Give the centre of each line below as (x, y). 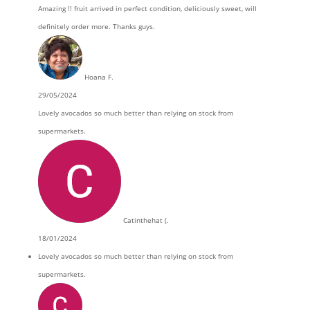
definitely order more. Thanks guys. (96, 26)
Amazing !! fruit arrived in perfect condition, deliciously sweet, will (147, 8)
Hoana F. (99, 77)
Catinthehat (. (146, 220)
